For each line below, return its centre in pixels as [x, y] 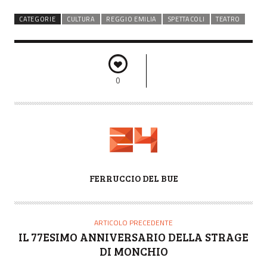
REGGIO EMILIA [132, 19]
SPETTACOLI [186, 19]
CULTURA [81, 19]
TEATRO [228, 19]
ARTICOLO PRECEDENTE [133, 222]
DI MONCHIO [133, 251]
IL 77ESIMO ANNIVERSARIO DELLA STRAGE [133, 237]
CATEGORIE [38, 19]
